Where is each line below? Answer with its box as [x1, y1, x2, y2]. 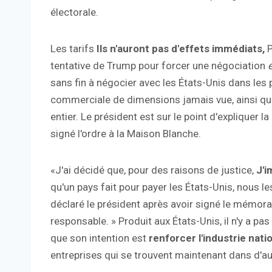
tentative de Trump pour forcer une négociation [50, 59, 265, 72]
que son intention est [50, 232, 149, 245]
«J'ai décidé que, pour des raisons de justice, [50, 164, 256, 177]
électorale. [50, 6, 98, 19]
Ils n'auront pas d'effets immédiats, [97, 42, 267, 55]
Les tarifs [50, 42, 97, 55]
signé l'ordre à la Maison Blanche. [50, 127, 201, 140]
